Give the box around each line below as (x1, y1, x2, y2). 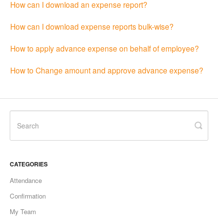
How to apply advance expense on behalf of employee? (10, 42, 199, 54)
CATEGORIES (10, 160, 48, 169)
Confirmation (10, 191, 46, 201)
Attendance (10, 176, 42, 185)
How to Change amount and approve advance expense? (10, 64, 203, 75)
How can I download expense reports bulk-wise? (10, 20, 174, 32)
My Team (10, 207, 36, 217)
